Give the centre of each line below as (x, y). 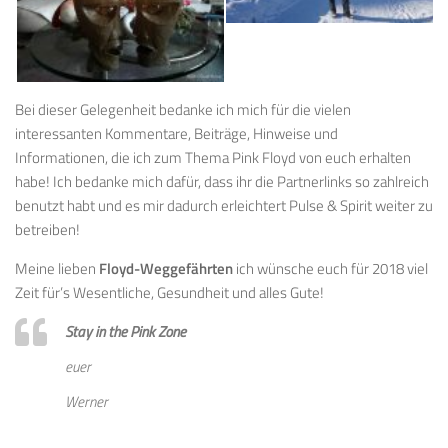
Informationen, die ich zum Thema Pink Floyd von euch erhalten (213, 157)
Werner (86, 402)
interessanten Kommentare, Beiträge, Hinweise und (176, 133)
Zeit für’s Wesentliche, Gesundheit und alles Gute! (169, 292)
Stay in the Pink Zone (125, 331)
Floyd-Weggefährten (167, 268)
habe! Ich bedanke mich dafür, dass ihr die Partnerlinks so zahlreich (222, 181)
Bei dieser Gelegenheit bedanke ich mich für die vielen (183, 109)
